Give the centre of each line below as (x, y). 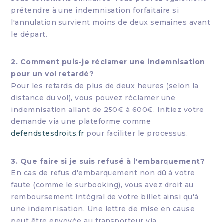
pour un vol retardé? (53, 74)
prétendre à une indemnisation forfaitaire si (95, 10)
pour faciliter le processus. (136, 133)
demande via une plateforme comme (81, 121)
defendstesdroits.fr (48, 133)
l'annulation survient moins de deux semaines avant (111, 22)
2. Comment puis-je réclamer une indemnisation (108, 62)
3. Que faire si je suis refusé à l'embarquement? (108, 161)
